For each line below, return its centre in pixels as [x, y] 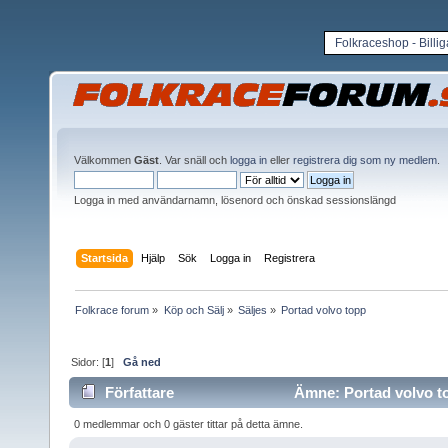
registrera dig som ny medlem [365, 160]
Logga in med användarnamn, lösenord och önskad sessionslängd [235, 200]
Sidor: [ [88, 361]
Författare [140, 393]
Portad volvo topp [324, 309]
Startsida [105, 257]
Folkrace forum [112, 309]
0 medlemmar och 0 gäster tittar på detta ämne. [189, 423]
